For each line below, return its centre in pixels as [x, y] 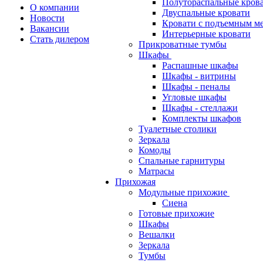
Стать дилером [60, 39]
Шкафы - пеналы [196, 87]
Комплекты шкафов [202, 118]
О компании [55, 7]
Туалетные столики [178, 129]
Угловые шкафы [194, 97]
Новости [47, 18]
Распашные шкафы [200, 65]
